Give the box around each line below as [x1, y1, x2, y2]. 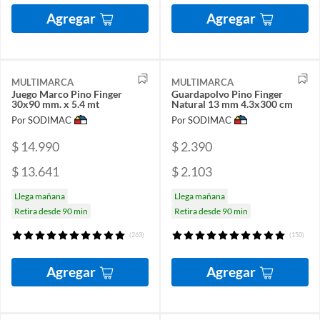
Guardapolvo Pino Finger [171, 88, 283, 101]
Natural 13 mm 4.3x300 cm [171, 98, 293, 111]
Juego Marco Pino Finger [11, 88, 122, 101]
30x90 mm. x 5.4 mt [11, 98, 99, 111]
